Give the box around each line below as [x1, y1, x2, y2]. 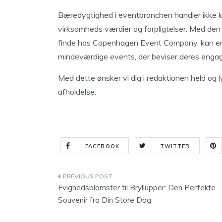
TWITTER [160, 143, 190, 150]
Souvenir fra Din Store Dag [58, 195, 151, 205]
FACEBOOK [85, 143, 119, 150]
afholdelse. [58, 87, 96, 97]
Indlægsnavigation [57, 171, 168, 185]
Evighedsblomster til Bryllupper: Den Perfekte [58, 183, 216, 192]
